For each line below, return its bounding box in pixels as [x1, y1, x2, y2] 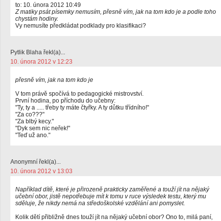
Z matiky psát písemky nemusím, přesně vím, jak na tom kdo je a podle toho [15, 8, 216, 15]
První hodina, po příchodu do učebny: [15, 97, 115, 104]
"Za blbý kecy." [15, 118, 54, 125]
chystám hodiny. [15, 15, 58, 22]
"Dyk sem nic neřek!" [15, 125, 70, 132]
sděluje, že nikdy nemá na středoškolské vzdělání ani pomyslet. [15, 200, 185, 207]
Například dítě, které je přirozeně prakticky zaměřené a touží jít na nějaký [15, 186, 209, 193]
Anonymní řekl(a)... [10, 158, 61, 165]
